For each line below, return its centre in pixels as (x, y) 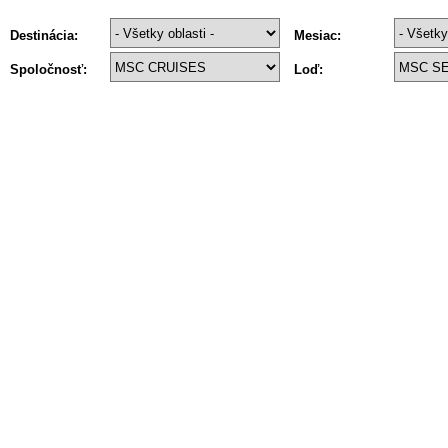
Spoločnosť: (48, 69)
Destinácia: (44, 35)
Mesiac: (317, 35)
